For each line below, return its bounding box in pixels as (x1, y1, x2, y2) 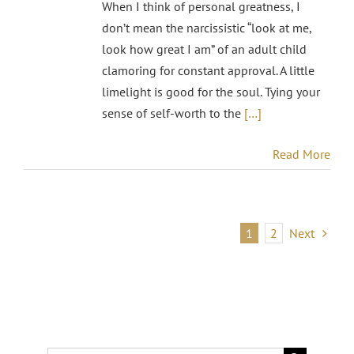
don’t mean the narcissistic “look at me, (102, 19, 311, 36)
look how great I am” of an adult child (102, 40, 307, 57)
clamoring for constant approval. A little (102, 62, 314, 78)
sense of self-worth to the (102, 104, 244, 121)
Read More (273, 145, 330, 162)
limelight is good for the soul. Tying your (102, 83, 320, 100)
